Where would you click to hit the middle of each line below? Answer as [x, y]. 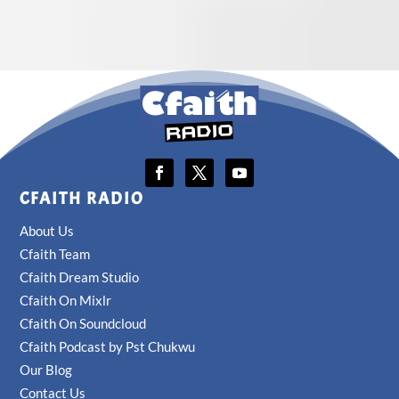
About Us [47, 231]
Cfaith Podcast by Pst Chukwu [108, 347]
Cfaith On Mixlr [66, 301]
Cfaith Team [55, 254]
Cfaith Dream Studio [80, 277]
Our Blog [46, 370]
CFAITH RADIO [82, 199]
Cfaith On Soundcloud [83, 324]
